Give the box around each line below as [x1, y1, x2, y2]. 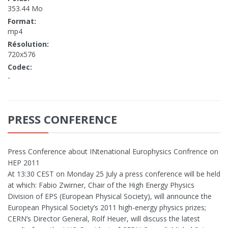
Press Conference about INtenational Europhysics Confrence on [8, 147, 218, 157]
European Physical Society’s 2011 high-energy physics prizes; [8, 203, 206, 213]
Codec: [8, 62, 32, 72]
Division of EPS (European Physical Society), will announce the [8, 191, 212, 202]
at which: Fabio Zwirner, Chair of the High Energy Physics [8, 180, 194, 190]
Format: [8, 16, 36, 26]
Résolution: [8, 39, 49, 49]
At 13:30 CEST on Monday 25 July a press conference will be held [8, 169, 220, 179]
